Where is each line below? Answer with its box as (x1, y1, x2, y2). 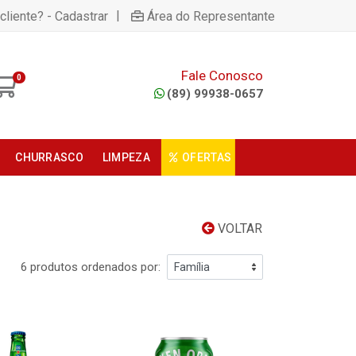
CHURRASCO (15, 151, 83, 164)
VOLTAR (215, 221, 262, 236)
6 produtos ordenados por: (21, 260, 161, 274)
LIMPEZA (102, 151, 150, 164)
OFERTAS (182, 151, 232, 164)
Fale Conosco (181, 68, 263, 83)
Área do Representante (147, 8, 275, 24)
